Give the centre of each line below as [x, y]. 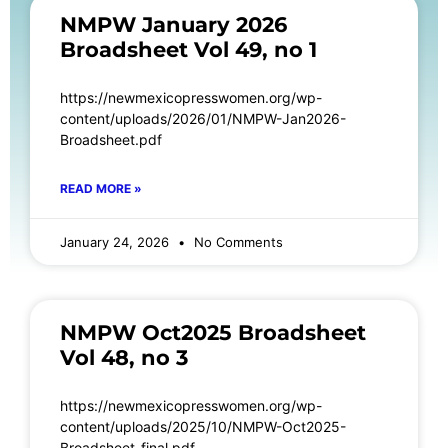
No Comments [236, 241]
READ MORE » [101, 188]
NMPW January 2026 [173, 24]
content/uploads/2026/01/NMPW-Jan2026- [203, 118]
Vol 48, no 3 [124, 357]
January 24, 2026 [116, 241]
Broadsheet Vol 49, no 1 [188, 49]
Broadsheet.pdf [117, 139]
